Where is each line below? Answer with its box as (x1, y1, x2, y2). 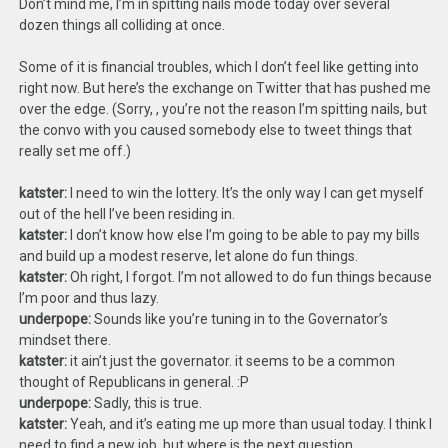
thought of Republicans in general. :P (19, 374, 250, 390)
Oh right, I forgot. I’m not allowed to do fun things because (67, 269, 433, 285)
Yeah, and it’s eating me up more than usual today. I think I (67, 416, 433, 432)
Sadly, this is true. (91, 395, 203, 411)
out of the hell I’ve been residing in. (19, 206, 236, 222)
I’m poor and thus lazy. (19, 290, 160, 306)
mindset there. (19, 332, 112, 348)
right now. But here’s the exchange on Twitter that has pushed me (19, 80, 432, 96)
